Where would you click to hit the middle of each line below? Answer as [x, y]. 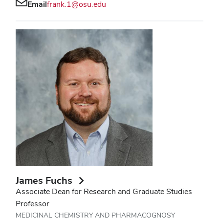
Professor [33, 204]
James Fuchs [44, 180]
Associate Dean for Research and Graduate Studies [104, 191]
